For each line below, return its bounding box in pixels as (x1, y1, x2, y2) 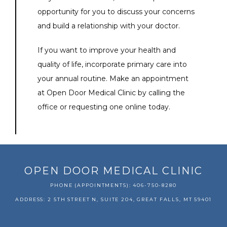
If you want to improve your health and (37, 46, 176, 55)
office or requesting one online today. (37, 102, 170, 112)
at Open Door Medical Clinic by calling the (37, 88, 185, 98)
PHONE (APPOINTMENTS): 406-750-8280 (50, 182, 177, 188)
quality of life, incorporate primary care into (37, 60, 187, 69)
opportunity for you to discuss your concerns (37, 7, 195, 17)
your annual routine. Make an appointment (37, 74, 188, 84)
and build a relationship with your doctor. (37, 21, 180, 31)
